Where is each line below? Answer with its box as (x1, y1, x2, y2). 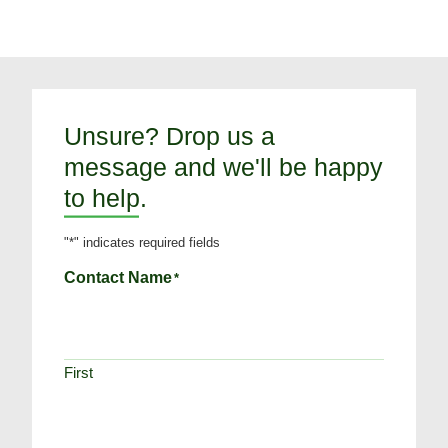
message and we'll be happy (64, 152, 383, 181)
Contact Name (64, 268, 172, 286)
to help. (64, 183, 147, 212)
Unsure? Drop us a (64, 121, 275, 150)
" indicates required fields (74, 235, 220, 251)
